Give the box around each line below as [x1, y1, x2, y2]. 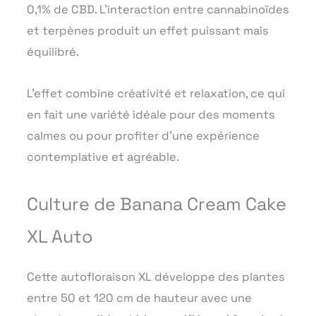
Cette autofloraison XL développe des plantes [27, 269, 285, 285]
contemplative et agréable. [27, 149, 179, 164]
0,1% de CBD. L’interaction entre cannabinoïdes [27, 1, 289, 17]
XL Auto [27, 225, 93, 248]
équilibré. [27, 44, 79, 59]
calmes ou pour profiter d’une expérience [27, 128, 260, 143]
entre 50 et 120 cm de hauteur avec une [27, 291, 252, 306]
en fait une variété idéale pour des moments [27, 107, 275, 122]
